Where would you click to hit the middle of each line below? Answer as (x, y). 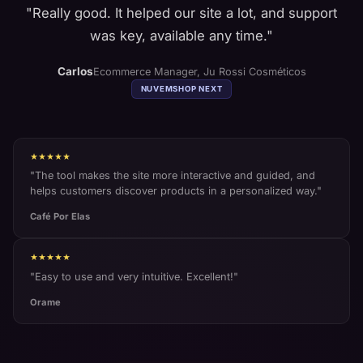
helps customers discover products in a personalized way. (173, 191)
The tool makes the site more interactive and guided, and (175, 176)
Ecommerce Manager (145, 71)
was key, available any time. (178, 35)
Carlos (75, 71)
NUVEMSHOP (169, 88)
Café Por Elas (60, 217)
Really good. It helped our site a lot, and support (185, 13)
